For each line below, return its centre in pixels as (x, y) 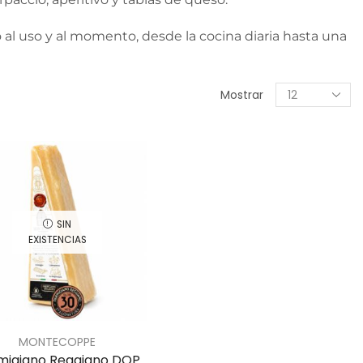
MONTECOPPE (57, 342)
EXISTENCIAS (57, 239)
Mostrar (242, 95)
